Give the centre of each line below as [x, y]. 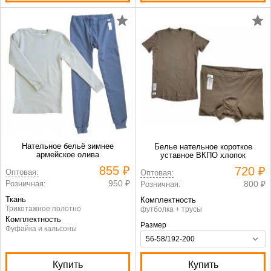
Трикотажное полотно [43, 209]
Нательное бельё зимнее [68, 146]
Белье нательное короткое [203, 147]
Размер [153, 225]
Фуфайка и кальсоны [41, 229]
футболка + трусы [171, 209]
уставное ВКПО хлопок [203, 155]
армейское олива [68, 155]
